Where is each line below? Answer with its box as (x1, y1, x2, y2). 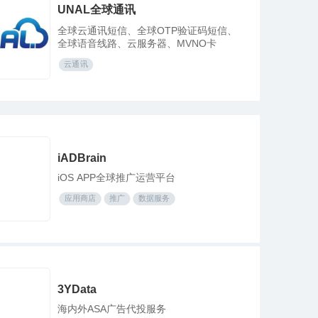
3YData (57, 283, 97, 295)
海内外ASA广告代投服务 (57, 303, 166, 314)
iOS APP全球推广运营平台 (57, 172, 175, 183)
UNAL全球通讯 (57, 3, 136, 16)
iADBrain (57, 152, 106, 164)
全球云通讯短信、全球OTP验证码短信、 (57, 24, 237, 36)
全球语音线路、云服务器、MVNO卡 (57, 37, 216, 49)
